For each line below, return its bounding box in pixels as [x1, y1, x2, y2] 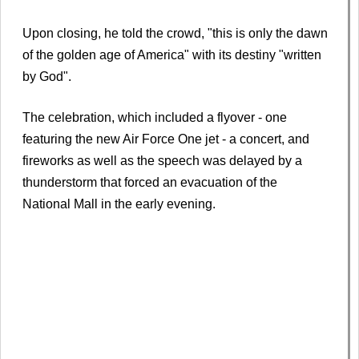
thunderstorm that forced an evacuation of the [22, 175, 277, 190]
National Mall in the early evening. [22, 197, 216, 212]
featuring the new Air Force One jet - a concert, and [22, 132, 309, 147]
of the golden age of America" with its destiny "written [22, 48, 321, 63]
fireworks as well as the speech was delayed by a [22, 154, 302, 168]
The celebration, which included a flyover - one [22, 111, 287, 125]
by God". [22, 70, 71, 84]
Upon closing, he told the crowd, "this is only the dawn [22, 26, 328, 41]
